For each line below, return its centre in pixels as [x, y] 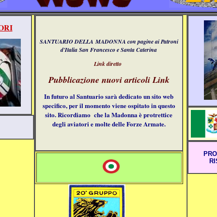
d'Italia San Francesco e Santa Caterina [109, 50]
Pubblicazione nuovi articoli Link [109, 80]
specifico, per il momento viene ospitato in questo [109, 105]
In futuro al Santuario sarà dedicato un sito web [109, 96]
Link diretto [109, 64]
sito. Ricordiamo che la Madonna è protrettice [109, 115]
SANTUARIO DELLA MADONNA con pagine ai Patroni [109, 41]
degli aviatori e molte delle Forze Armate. [109, 124]
